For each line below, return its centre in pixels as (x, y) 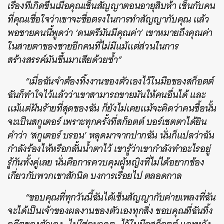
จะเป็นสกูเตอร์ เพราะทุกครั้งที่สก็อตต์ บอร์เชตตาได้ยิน (107, 122)
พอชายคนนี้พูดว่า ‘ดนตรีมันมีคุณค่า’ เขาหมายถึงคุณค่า (110, 33)
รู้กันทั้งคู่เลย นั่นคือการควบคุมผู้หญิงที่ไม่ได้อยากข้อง (106, 162)
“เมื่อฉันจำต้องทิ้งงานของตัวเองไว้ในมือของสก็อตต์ (120, 81)
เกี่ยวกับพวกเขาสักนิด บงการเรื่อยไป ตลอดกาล (95, 176)
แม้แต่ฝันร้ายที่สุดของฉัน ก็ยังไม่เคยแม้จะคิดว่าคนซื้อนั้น (112, 108)
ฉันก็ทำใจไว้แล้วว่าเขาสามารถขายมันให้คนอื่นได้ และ (107, 95)
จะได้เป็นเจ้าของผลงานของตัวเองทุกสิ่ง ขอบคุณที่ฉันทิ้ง (110, 211)
